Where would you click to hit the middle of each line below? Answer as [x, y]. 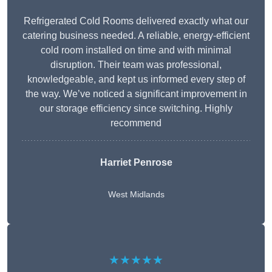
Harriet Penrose [136, 163]
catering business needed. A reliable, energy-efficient [136, 36]
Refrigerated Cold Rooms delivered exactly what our [136, 21]
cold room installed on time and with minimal [136, 50]
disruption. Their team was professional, [136, 65]
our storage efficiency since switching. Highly [136, 109]
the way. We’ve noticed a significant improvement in [136, 94]
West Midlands [136, 195]
